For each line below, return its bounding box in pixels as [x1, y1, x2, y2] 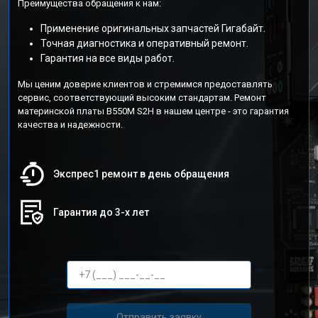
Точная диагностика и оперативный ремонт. [40, 38, 248, 49]
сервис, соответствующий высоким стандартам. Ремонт [18, 92, 266, 103]
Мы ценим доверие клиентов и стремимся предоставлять [18, 79, 273, 89]
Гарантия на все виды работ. [40, 53, 175, 64]
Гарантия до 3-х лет [53, 207, 149, 218]
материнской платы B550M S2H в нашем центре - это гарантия [18, 106, 289, 116]
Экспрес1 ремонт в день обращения [53, 168, 229, 180]
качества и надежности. [18, 119, 123, 130]
